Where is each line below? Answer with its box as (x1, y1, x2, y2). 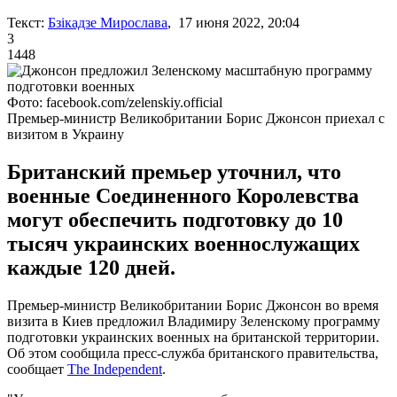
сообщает (7, 361, 67, 377)
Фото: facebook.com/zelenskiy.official (7, 94, 222, 110)
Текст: (7, 14, 44, 30)
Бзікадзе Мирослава (48, 14, 167, 30)
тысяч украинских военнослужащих (7, 231, 360, 255)
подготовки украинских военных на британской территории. (7, 329, 379, 345)
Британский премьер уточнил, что (7, 160, 341, 183)
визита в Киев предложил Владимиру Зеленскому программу (7, 313, 380, 329)
